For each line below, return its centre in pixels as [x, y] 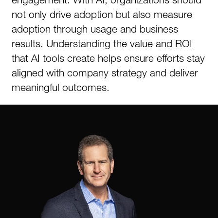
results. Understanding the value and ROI [102, 43]
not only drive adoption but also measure [102, 14]
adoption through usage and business [95, 29]
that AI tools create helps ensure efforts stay [108, 58]
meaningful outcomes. [61, 87]
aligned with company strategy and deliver [105, 73]
